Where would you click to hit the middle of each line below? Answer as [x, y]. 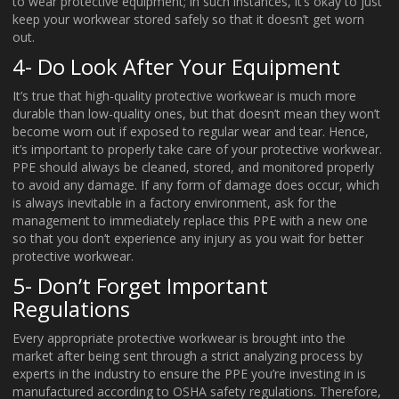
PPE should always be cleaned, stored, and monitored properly [193, 167]
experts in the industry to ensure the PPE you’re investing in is [189, 374]
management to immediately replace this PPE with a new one [190, 221]
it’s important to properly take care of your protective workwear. [197, 150]
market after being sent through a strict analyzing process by [187, 356]
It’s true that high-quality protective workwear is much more [184, 96]
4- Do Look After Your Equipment [176, 67]
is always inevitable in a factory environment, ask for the [175, 203]
